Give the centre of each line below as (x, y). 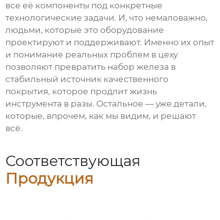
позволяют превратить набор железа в (91, 67)
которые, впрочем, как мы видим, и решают (101, 116)
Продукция (50, 178)
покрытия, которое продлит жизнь (82, 92)
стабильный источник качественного (87, 79)
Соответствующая (73, 161)
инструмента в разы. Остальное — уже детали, (106, 104)
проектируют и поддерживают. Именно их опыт (110, 42)
